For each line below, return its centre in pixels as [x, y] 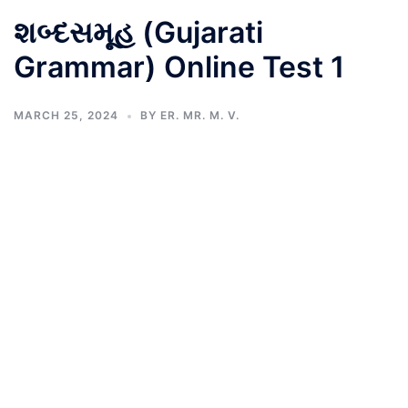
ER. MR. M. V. [200, 115]
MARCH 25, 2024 [66, 115]
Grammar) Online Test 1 [179, 67]
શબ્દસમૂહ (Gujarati [138, 32]
